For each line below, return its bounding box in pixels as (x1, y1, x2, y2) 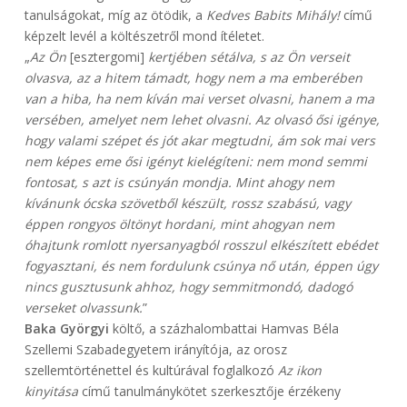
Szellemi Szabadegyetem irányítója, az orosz (24, 341, 287, 359)
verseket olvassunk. (24, 299, 143, 317)
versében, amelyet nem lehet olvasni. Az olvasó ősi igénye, (24, 111, 380, 129)
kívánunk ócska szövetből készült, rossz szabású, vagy (24, 194, 351, 213)
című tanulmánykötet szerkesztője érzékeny (77, 382, 341, 401)
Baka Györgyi (24, 320, 109, 338)
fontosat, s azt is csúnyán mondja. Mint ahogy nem (24, 174, 334, 192)
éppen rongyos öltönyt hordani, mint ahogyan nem (24, 215, 334, 233)
